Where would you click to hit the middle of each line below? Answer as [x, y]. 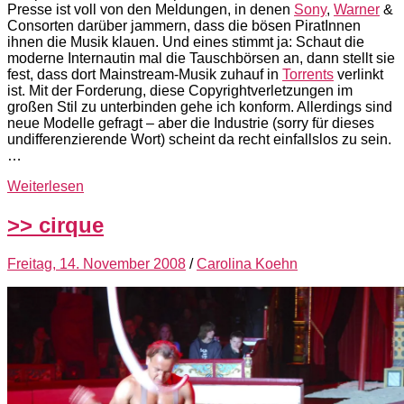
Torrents [308, 75]
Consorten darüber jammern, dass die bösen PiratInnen [184, 26]
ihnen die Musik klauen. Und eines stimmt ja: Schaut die [186, 42]
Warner [357, 10]
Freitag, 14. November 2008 [96, 264]
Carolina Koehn [247, 264]
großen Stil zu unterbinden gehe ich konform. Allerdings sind [200, 107]
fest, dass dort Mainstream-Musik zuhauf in [145, 75]
